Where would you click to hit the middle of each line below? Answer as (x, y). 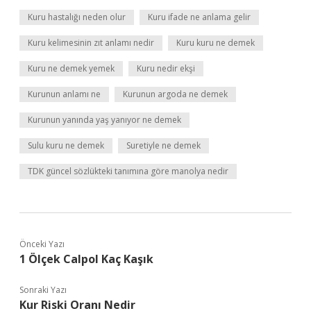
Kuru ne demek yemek (71, 68)
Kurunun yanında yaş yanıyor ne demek (104, 120)
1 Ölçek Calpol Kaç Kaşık (86, 259)
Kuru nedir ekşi (166, 68)
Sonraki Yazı (43, 290)
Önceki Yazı (42, 244)
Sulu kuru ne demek (66, 145)
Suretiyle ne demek (163, 145)
